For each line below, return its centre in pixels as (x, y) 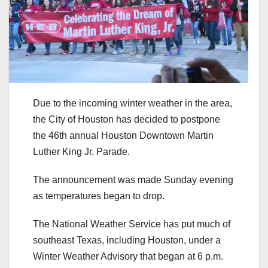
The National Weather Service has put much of (132, 224)
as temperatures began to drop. (99, 196)
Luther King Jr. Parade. (81, 152)
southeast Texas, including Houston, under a (127, 240)
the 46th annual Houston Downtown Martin (123, 136)
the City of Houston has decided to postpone (127, 120)
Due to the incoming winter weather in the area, (133, 103)
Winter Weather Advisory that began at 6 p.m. (128, 257)
